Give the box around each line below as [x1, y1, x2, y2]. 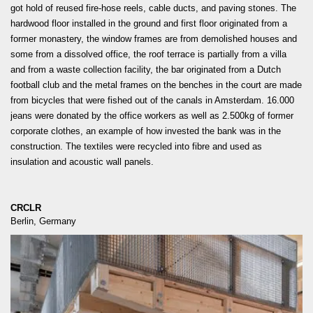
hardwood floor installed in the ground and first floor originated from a [10, 18, 287, 29]
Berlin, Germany [10, 215, 76, 226]
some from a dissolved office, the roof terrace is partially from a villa [10, 49, 286, 60]
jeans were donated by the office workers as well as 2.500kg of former [10, 110, 293, 122]
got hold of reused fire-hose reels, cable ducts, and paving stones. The [10, 3, 296, 14]
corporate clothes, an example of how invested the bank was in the [10, 126, 281, 137]
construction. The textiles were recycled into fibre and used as [10, 141, 262, 152]
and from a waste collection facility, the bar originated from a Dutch [10, 64, 281, 75]
